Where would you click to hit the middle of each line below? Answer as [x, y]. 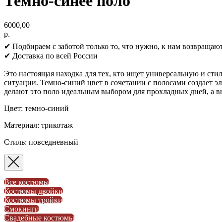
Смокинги [22, 209]
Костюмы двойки [33, 191]
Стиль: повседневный [41, 142]
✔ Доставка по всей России [51, 55]
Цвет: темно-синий [36, 108]
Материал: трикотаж [38, 125]
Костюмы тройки [33, 200]
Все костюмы [27, 182]
